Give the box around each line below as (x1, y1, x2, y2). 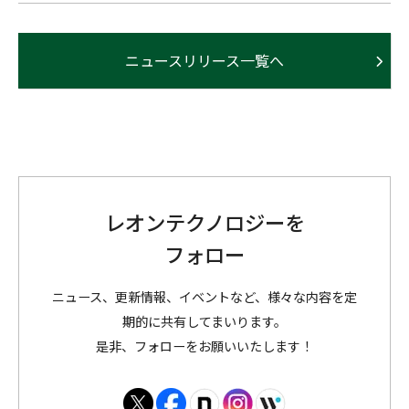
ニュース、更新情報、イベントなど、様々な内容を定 (52, 288, 357, 307)
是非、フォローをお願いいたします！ (96, 337, 313, 356)
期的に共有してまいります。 (122, 312, 287, 331)
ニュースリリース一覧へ (125, 49, 284, 72)
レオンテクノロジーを (104, 207, 305, 237)
